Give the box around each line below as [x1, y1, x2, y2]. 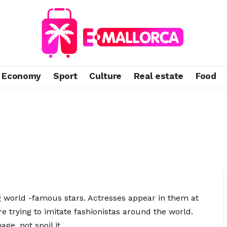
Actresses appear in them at [86, 193, 199, 203]
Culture [89, 70, 122, 81]
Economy [2, 70, 41, 81]
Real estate [133, 70, 184, 81]
